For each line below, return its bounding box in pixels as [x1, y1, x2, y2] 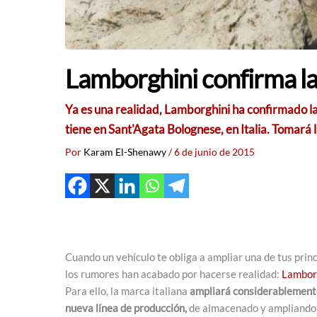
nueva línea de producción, [65, 301, 187, 314]
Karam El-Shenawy [83, 146, 168, 158]
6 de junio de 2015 [174, 146, 255, 158]
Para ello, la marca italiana [65, 284, 190, 297]
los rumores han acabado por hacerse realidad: [65, 267, 282, 280]
